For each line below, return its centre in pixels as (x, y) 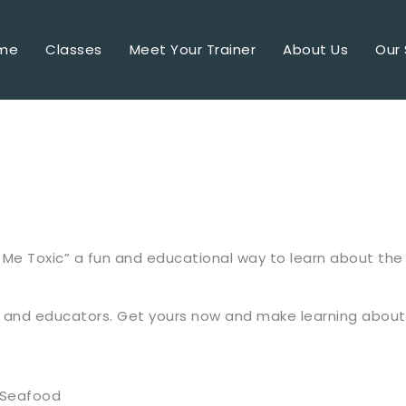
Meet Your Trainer (193, 49)
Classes (74, 49)
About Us (316, 49)
